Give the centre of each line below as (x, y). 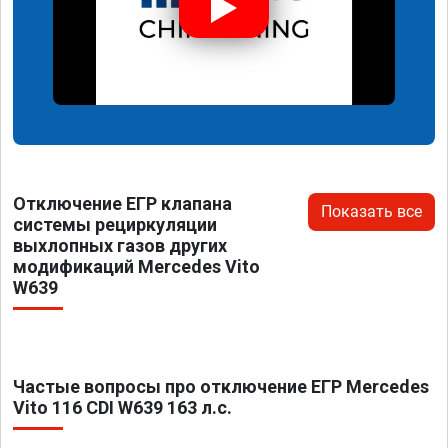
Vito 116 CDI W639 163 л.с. (122, 407)
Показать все (371, 211)
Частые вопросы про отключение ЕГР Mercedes (221, 386)
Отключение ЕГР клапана (122, 203)
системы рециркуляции (115, 224)
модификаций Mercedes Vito (136, 266)
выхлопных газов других (120, 245)
